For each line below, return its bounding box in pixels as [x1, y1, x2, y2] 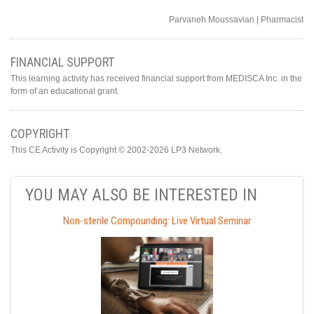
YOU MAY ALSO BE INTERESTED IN [25, 185, 257, 205]
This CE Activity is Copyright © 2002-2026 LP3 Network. [11, 145, 222, 156]
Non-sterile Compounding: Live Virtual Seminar [63, 214, 251, 228]
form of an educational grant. [11, 86, 119, 97]
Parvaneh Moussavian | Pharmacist [169, 15, 303, 25]
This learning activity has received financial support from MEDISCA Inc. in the [11, 74, 302, 84]
